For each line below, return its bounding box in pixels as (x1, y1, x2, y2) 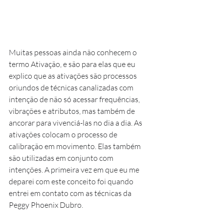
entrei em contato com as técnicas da (9, 188, 133, 198)
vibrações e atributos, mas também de (9, 106, 136, 116)
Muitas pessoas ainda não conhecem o (9, 47, 138, 57)
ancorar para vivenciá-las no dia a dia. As (9, 117, 144, 128)
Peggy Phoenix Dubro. (9, 199, 83, 210)
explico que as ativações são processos (9, 70, 138, 81)
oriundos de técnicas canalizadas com (9, 82, 135, 92)
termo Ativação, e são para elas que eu (9, 59, 137, 69)
